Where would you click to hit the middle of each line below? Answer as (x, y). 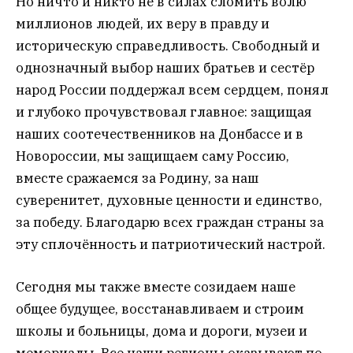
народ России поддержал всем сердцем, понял (172, 89)
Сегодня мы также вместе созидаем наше (156, 287)
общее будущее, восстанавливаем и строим (160, 309)
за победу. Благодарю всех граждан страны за (170, 222)
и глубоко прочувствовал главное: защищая (164, 111)
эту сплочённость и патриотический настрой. (171, 244)
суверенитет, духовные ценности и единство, (169, 200)
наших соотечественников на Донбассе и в (160, 134)
